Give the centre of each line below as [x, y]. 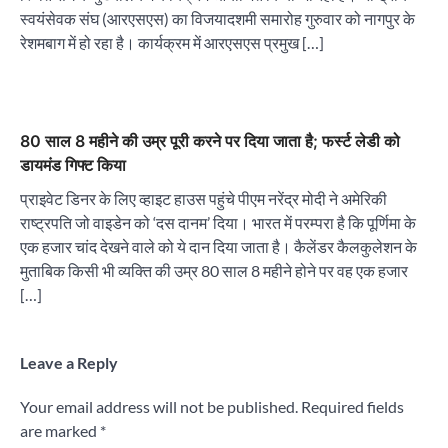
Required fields [352, 406]
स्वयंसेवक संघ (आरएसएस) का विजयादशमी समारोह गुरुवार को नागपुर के [217, 18]
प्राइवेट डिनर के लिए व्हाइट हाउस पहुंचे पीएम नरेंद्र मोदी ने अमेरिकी [203, 198]
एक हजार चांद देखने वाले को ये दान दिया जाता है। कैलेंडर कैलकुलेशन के [218, 246]
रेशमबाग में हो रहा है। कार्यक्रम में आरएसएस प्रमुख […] [172, 42]
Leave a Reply [69, 362]
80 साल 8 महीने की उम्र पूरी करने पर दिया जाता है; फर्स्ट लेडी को [210, 141]
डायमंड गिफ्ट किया [73, 165]
